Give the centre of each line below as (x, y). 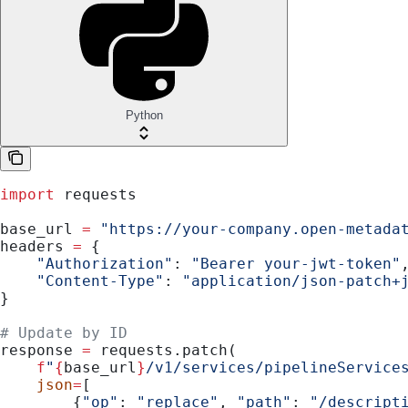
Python (144, 115)
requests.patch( (164, 350)
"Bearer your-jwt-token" (296, 263)
